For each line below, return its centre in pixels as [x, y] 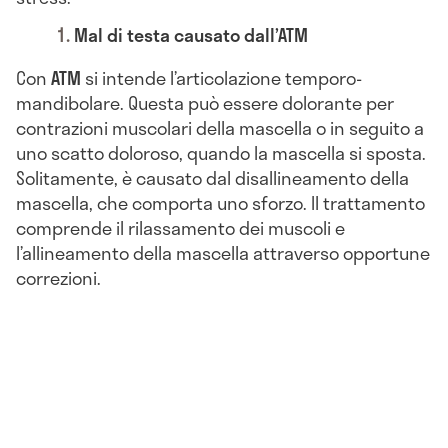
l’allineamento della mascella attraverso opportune [223, 252]
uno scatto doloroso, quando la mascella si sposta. [221, 152]
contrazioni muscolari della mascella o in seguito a [220, 127]
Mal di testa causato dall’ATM [191, 34]
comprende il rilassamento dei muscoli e [180, 227]
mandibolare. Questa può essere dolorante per [205, 102]
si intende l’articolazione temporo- [221, 77]
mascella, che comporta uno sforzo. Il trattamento [220, 202]
